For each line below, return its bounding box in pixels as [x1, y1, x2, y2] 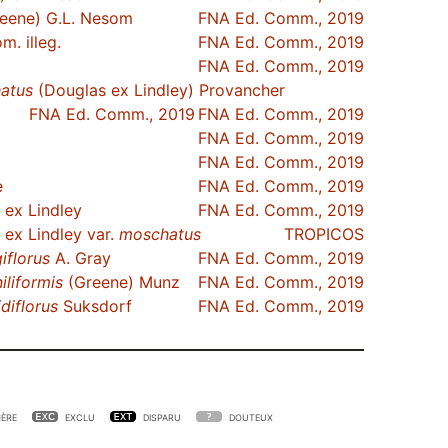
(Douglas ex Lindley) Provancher [33, 80, 285, 100]
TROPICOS [284, 224, 364, 244]
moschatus [119, 224, 201, 244]
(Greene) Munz [63, 272, 180, 292]
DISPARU [143, 412, 181, 423]
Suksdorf [58, 296, 132, 316]
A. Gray [50, 248, 111, 268]
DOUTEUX [229, 412, 273, 423]
